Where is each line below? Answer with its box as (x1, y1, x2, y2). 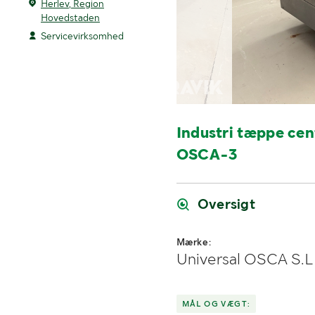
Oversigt (197, 195, 256, 213)
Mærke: (176, 236, 212, 248)
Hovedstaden (41, 12, 100, 24)
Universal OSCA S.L (176, 250, 314, 269)
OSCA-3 (176, 145, 238, 164)
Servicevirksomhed (41, 30, 124, 42)
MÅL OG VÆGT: (181, 299, 251, 309)
